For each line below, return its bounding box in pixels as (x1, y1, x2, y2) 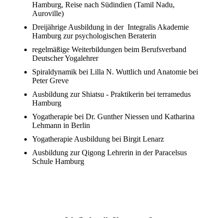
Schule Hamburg (32, 157, 84, 166)
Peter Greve (32, 76, 69, 85)
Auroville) (32, 9, 64, 18)
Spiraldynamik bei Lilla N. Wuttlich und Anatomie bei (32, 68, 198, 76)
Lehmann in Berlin (32, 121, 90, 130)
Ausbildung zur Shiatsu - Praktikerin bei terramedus (32, 90, 191, 99)
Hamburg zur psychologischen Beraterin (32, 32, 156, 40)
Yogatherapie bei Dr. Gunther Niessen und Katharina (32, 112, 195, 121)
